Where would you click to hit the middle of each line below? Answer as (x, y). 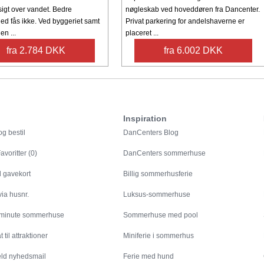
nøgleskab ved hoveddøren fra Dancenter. (192, 10)
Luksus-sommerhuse (157, 195)
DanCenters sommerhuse (165, 154)
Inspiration (145, 119)
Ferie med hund (149, 257)
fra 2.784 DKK (36, 51)
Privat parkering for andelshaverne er (185, 22)
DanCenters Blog (151, 133)
